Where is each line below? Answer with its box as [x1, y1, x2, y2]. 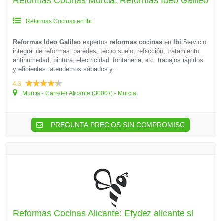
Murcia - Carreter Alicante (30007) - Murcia [21, 90, 136, 97]
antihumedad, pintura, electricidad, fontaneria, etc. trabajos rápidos [13, 56, 203, 64]
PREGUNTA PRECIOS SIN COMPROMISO [49, 121, 185, 129]
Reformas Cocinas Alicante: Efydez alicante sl [13, 208, 193, 218]
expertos [81, 38, 110, 46]
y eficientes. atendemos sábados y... [13, 65, 118, 73]
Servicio [181, 38, 206, 46]
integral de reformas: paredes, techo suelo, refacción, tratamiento [13, 47, 199, 55]
